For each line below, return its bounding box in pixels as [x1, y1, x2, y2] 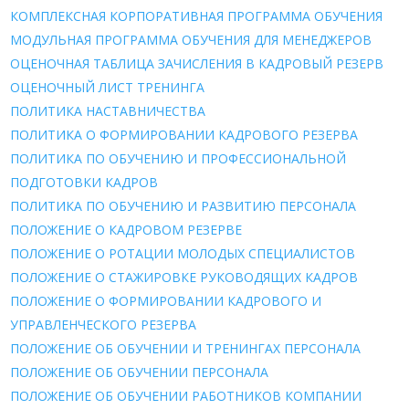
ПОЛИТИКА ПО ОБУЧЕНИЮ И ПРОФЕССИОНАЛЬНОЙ [10, 149, 347, 167]
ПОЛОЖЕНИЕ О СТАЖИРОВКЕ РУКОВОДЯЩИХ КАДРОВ [10, 267, 359, 286]
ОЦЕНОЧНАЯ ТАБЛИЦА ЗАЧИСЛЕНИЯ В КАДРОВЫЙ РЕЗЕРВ [10, 54, 384, 72]
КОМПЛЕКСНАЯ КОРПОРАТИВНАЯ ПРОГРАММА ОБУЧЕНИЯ [10, 6, 383, 25]
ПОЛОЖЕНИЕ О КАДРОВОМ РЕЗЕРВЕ [10, 220, 243, 238]
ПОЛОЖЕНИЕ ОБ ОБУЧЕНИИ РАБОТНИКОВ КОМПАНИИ [10, 386, 362, 404]
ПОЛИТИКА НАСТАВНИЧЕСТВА [10, 101, 206, 120]
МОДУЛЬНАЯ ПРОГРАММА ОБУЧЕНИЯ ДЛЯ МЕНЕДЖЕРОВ [10, 30, 372, 48]
